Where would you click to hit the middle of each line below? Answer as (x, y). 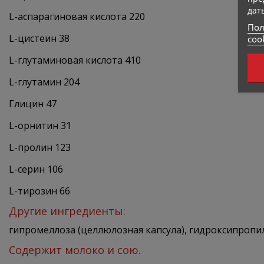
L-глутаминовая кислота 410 (75, 60)
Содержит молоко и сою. (75, 250)
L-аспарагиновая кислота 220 (77, 17)
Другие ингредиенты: (67, 211)
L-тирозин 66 (39, 191)
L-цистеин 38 (39, 39)
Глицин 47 (33, 104)
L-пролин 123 (40, 148)
